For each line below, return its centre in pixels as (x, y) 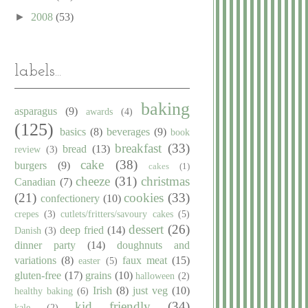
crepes (26, 213)
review (27, 149)
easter (90, 260)
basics (73, 131)
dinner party (45, 245)
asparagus (36, 111)
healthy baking (44, 290)
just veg (150, 290)
